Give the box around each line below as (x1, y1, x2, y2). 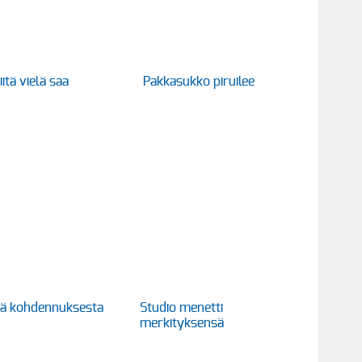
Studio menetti (140, 301, 223, 314)
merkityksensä (140, 316, 224, 330)
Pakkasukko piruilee (143, 74, 255, 88)
